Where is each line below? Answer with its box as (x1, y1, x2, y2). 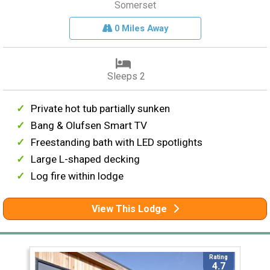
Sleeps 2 (107, 70, 145, 82)
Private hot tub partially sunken (31, 102, 171, 115)
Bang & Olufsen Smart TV (31, 119, 148, 131)
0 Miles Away (111, 22, 168, 34)
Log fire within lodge (31, 169, 124, 182)
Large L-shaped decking (31, 152, 140, 165)
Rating (209, 253, 228, 260)
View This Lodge (91, 202, 167, 215)
